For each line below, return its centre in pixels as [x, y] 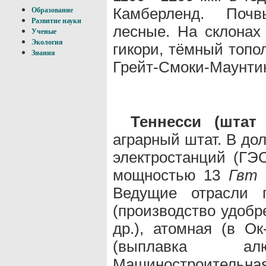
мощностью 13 [171, 175]
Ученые [44, 31]
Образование [52, 10]
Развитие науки [56, 21]
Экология [47, 42]
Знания [43, 53]
